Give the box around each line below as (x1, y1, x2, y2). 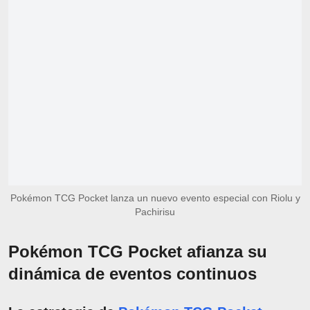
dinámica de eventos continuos (8, 264, 257, 283)
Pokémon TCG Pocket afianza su (8, 241, 267, 261)
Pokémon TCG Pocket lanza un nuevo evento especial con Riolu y (10, 192, 300, 203)
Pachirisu (135, 206, 175, 217)
